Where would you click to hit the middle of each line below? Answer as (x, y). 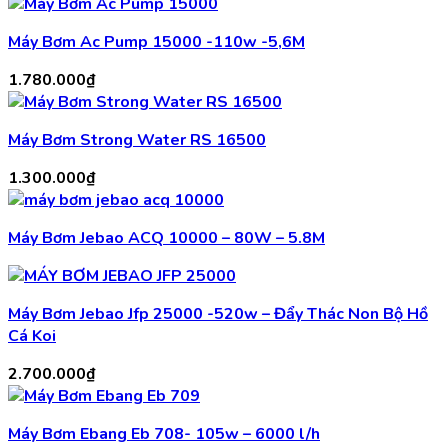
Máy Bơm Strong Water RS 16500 (137, 140)
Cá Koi (32, 336)
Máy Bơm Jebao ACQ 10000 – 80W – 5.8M (166, 238)
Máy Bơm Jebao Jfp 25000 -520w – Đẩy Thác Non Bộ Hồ (218, 314)
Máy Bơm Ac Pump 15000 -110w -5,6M (156, 42)
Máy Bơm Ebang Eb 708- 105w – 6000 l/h (164, 434)
